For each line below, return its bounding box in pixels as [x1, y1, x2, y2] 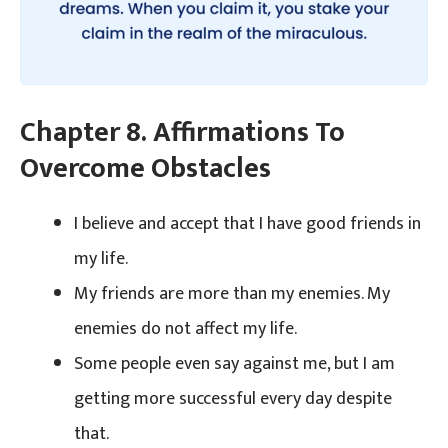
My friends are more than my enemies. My [74, 278, 390, 309]
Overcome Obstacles [20, 144, 271, 192]
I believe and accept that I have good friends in [74, 208, 421, 239]
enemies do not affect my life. [74, 313, 297, 344]
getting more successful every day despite [74, 383, 392, 414]
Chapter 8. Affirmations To [20, 108, 345, 156]
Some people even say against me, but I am [74, 348, 395, 379]
